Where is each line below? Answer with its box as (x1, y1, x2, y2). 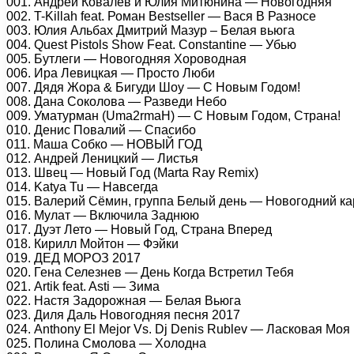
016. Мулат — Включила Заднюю (6, 208, 199, 222)
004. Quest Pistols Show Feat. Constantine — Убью (6, 37, 296, 51)
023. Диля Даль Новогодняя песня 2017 (6, 307, 240, 322)
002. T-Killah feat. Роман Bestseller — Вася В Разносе (6, 9, 316, 23)
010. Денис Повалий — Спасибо (6, 122, 196, 137)
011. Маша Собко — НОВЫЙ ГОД (6, 137, 202, 151)
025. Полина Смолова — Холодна (6, 336, 206, 350)
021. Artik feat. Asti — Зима (6, 279, 160, 293)
